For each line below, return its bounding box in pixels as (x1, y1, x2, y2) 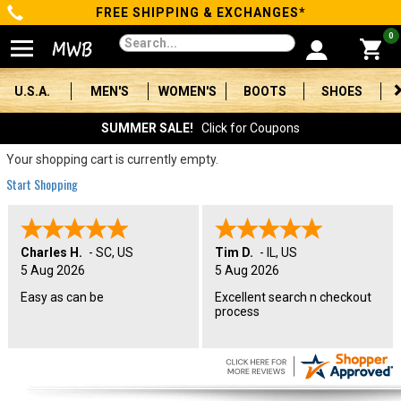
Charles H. (21, 245, 82, 260)
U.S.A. (13, 84, 50, 98)
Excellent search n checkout (215, 290, 371, 304)
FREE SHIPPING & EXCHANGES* (95, 5, 306, 20)
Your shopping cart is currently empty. (6, 152, 218, 166)
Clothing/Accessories (22, 229, 183, 248)
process (215, 304, 260, 319)
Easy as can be (21, 290, 104, 304)
